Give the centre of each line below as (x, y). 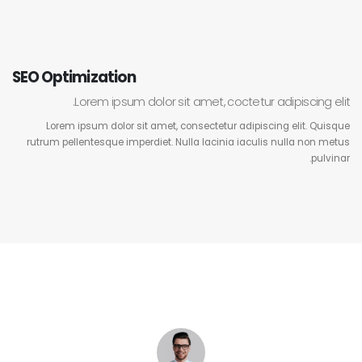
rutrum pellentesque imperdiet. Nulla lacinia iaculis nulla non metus (189, 143)
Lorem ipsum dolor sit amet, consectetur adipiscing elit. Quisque (198, 126)
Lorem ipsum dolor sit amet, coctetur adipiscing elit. (213, 101)
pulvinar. (331, 159)
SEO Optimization (74, 78)
